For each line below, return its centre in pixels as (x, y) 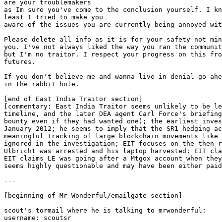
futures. (20, 62)
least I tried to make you (54, 17)
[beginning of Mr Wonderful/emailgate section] (93, 195)
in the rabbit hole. (42, 84)
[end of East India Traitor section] (73, 99)
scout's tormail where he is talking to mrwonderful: (105, 210)
